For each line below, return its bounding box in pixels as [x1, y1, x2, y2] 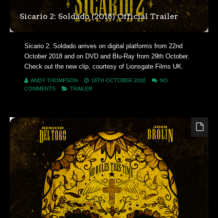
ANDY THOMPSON [31, 77, 78, 84]
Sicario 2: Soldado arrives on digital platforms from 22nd [24, 42, 182, 50]
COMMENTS [24, 86, 55, 92]
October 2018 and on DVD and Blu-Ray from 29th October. [24, 53, 189, 60]
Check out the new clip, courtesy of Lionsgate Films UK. [24, 63, 183, 71]
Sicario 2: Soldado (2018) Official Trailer [19, 12, 178, 21]
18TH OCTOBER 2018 [91, 77, 145, 84]
